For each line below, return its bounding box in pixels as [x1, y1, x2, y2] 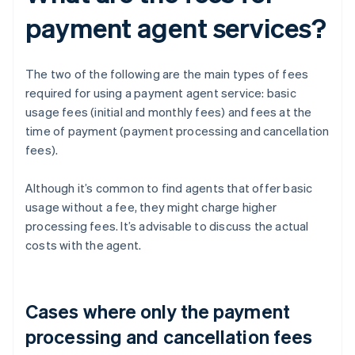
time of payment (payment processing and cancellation [25, 123, 330, 139]
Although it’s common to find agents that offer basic [25, 180, 313, 197]
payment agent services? [25, 10, 326, 45]
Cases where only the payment [25, 299, 290, 324]
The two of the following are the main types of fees [25, 66, 309, 82]
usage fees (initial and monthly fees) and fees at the [25, 104, 312, 120]
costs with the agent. [25, 237, 142, 254]
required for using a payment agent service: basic [25, 85, 296, 101]
